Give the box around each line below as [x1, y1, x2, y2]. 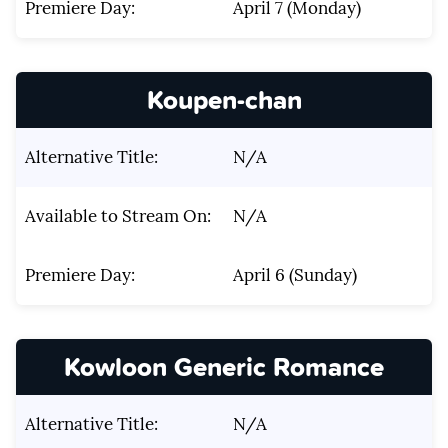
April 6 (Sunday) [232, 264, 357, 287]
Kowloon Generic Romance [64, 347, 384, 387]
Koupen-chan [146, 79, 302, 119]
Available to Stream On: [24, 205, 211, 228]
